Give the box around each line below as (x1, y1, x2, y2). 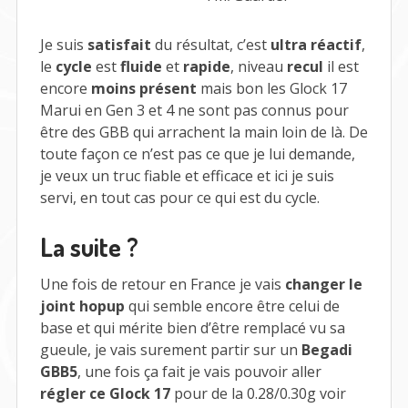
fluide (119, 56, 162, 76)
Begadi (301, 340, 352, 361)
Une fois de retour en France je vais (39, 274, 285, 295)
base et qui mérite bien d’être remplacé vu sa (39, 318, 345, 339)
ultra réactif (270, 34, 362, 55)
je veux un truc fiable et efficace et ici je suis (39, 165, 334, 186)
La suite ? (39, 229, 138, 263)
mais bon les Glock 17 (196, 77, 347, 98)
